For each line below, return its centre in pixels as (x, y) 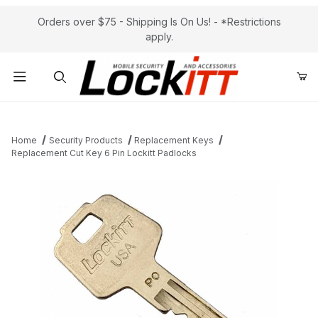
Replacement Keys (174, 141)
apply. (159, 37)
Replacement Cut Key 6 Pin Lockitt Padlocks (104, 153)
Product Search (57, 114)
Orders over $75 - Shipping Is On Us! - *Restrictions (159, 22)
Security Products (86, 141)
